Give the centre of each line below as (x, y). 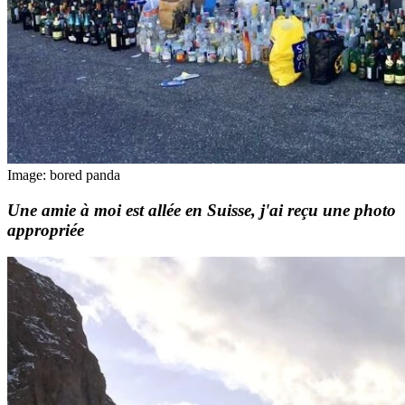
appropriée (46, 230)
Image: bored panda (64, 174)
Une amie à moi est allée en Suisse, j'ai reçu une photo (202, 210)
